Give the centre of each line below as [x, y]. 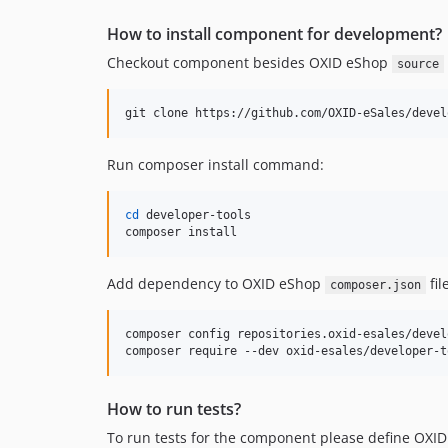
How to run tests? [174, 409]
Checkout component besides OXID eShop [249, 62]
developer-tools [195, 215]
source [417, 64]
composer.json [375, 285]
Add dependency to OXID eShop [216, 283]
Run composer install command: [215, 164]
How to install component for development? [274, 34]
